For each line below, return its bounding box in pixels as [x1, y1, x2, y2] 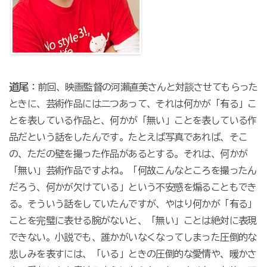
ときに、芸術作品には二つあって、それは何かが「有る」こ [8, 99, 257, 109]
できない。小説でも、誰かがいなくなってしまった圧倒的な [8, 232, 257, 243]
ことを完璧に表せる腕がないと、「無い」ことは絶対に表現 [8, 216, 257, 226]
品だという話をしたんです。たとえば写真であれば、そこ [8, 132, 248, 142]
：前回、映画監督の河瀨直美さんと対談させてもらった [28, 82, 258, 92]
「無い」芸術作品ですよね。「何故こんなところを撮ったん [8, 166, 257, 176]
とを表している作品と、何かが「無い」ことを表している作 [8, 116, 257, 126]
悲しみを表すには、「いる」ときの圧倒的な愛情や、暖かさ [8, 249, 257, 259]
